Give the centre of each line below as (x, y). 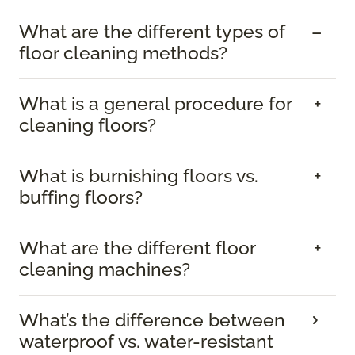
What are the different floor (137, 248)
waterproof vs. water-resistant (146, 342)
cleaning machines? (105, 270)
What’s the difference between (152, 321)
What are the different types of (152, 32)
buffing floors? (81, 198)
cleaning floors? (88, 126)
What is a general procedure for (155, 104)
